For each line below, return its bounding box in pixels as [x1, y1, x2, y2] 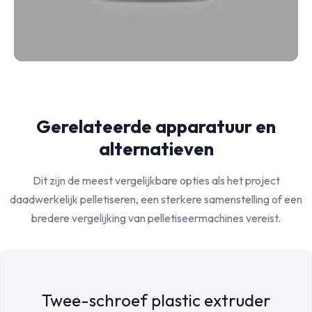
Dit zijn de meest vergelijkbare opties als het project [32, 173, 280, 187]
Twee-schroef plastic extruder [41, 290, 271, 311]
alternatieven [98, 137, 214, 160]
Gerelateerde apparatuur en [36, 115, 276, 138]
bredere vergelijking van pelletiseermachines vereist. [31, 211, 281, 225]
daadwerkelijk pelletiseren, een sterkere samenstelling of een [10, 192, 302, 206]
